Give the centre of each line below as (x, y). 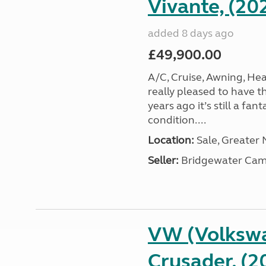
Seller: (163, 160)
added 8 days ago (191, 33)
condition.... (177, 120)
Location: (171, 140)
